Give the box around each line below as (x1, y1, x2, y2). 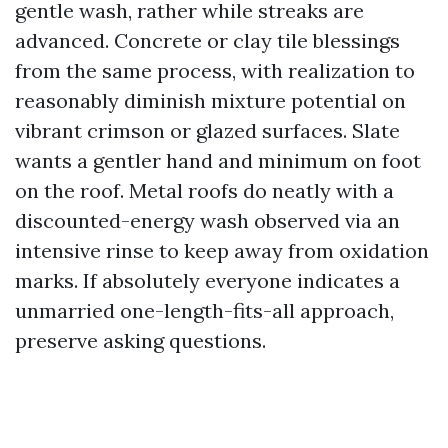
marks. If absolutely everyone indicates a (15, 268, 400, 293)
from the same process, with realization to (15, 58, 415, 83)
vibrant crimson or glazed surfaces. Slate (15, 118, 400, 143)
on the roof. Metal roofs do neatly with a (15, 178, 394, 203)
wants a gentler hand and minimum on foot (15, 148, 421, 173)
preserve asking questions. (15, 328, 266, 353)
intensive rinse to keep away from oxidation (15, 238, 429, 263)
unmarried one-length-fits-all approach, (15, 298, 394, 323)
